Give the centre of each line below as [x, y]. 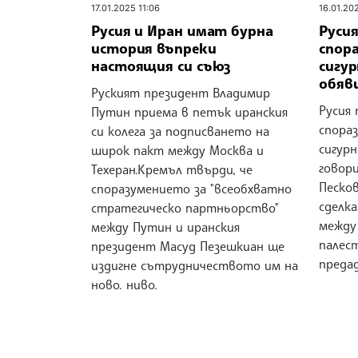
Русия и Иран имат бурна [182, 30]
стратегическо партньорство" [185, 207]
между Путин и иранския [165, 227]
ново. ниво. [124, 284]
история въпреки [154, 48]
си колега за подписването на [180, 131]
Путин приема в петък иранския [189, 111]
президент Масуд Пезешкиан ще [188, 246]
